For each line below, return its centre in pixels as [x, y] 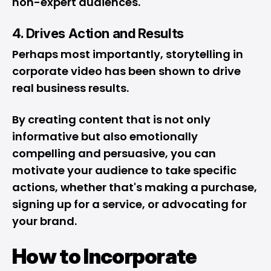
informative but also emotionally [105, 136]
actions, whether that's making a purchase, [135, 187]
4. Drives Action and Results [98, 33]
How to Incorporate [105, 256]
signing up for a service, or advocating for [129, 204]
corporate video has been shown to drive [126, 71]
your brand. [44, 221]
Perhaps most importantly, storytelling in [128, 54]
